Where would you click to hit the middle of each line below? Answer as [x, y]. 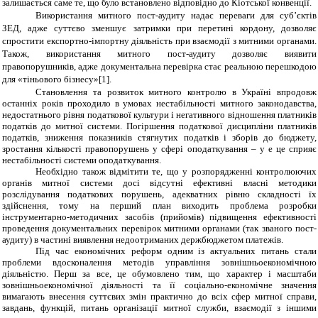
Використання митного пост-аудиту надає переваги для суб [165, 16]
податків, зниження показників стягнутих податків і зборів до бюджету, [159, 138]
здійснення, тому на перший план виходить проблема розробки [159, 206]
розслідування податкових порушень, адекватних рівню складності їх [159, 194]
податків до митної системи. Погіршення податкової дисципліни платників [159, 126]
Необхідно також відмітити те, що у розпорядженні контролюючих [176, 172]
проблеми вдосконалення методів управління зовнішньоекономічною [159, 263]
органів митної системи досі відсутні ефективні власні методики [159, 183]
